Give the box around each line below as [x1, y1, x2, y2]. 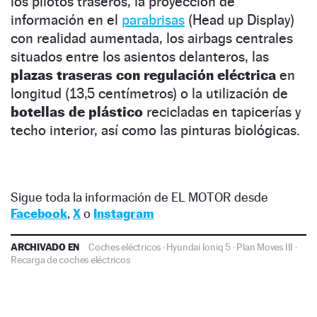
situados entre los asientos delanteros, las [11, 48, 269, 66]
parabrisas [122, 11, 185, 29]
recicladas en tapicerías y [143, 103, 301, 121]
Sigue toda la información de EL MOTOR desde [11, 190, 268, 205]
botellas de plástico [11, 103, 143, 121]
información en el [11, 11, 122, 29]
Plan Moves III [236, 241, 294, 253]
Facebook [11, 206, 67, 221]
